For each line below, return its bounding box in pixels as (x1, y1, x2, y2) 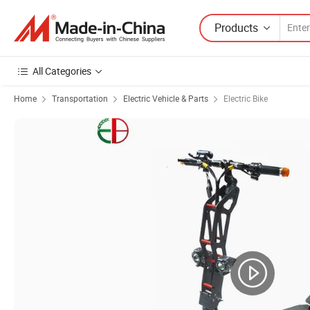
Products (215, 19, 258, 35)
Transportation (52, 93, 108, 104)
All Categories (33, 64, 91, 77)
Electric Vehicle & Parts (123, 93, 208, 104)
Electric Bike (224, 93, 268, 104)
